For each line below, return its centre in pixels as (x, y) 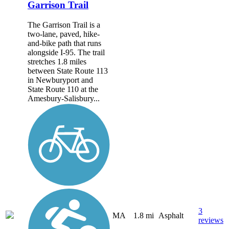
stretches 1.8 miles (57, 61)
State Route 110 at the (63, 89)
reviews (211, 220)
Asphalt (171, 216)
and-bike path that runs (64, 43)
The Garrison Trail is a (64, 25)
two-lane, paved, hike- (64, 34)
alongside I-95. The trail (66, 52)
